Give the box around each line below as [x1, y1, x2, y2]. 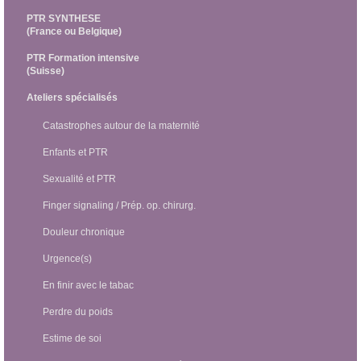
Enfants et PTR [43, 147, 108, 158]
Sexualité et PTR [43, 173, 116, 185]
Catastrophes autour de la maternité [43, 120, 200, 131]
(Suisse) [27, 65, 64, 77]
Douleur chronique [43, 226, 125, 238]
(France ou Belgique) [27, 26, 122, 37]
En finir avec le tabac [43, 280, 134, 291]
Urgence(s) [43, 253, 92, 264]
